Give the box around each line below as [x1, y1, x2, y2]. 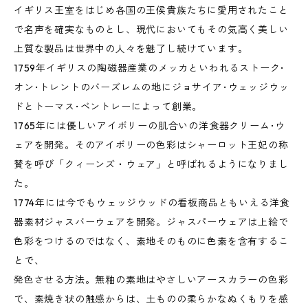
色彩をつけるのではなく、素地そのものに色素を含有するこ [14, 235, 289, 247]
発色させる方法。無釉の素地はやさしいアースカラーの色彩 [14, 274, 289, 286]
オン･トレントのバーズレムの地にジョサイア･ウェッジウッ [14, 81, 289, 93]
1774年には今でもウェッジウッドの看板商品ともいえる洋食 [14, 197, 290, 209]
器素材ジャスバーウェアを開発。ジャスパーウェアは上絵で [14, 216, 289, 228]
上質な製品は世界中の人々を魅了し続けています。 [14, 43, 248, 55]
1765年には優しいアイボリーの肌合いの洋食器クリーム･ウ [14, 120, 286, 132]
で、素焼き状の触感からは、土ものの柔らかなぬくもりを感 [14, 293, 289, 305]
